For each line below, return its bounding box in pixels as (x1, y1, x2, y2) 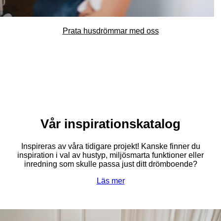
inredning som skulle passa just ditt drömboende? (24, 159, 197, 168)
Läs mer (96, 176, 125, 185)
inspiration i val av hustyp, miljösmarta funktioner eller (17, 150, 204, 159)
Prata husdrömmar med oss (62, 27, 159, 36)
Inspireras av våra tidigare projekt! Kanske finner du (21, 142, 200, 150)
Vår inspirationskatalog (40, 117, 181, 131)
